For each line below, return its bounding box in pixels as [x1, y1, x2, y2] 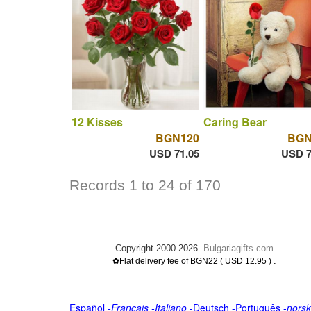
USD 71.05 [149, 145, 199, 161]
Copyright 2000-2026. [115, 243, 203, 253]
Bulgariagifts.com [203, 243, 274, 253]
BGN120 [155, 129, 199, 146]
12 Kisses [71, 113, 123, 130]
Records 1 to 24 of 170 [69, 177, 221, 194]
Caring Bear [203, 113, 267, 130]
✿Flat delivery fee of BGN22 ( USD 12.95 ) [112, 256, 274, 266]
